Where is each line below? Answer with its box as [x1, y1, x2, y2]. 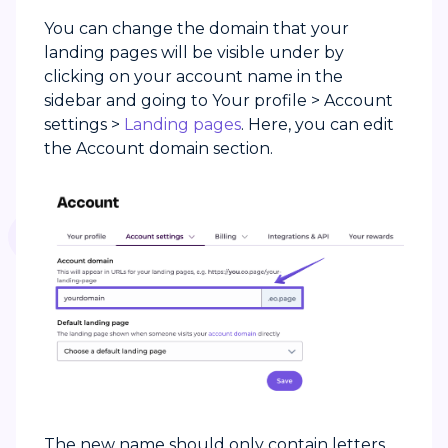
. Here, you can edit [241, 115, 394, 135]
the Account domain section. [44, 139, 273, 159]
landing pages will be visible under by [44, 43, 344, 63]
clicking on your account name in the [44, 67, 343, 87]
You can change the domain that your [44, 19, 349, 39]
